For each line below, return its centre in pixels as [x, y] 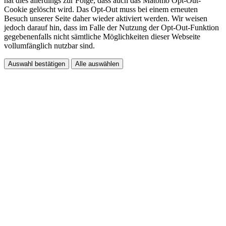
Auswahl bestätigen [37, 64]
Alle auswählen [97, 64]
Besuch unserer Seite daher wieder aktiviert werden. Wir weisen [106, 18]
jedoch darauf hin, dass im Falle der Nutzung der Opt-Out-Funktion [111, 27]
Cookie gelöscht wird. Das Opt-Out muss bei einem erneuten [101, 9]
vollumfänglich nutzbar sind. [49, 45]
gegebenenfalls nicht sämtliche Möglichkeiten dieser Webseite [102, 36]
